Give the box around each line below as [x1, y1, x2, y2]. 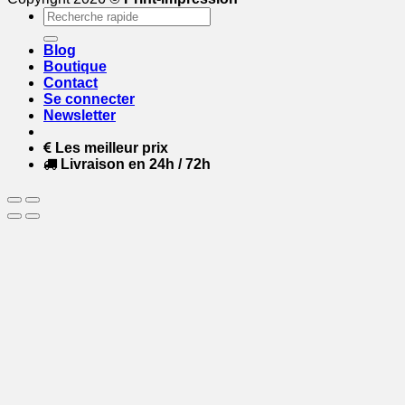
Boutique [43, 59, 107, 75]
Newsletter [43, 108, 116, 124]
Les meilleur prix [55, 140, 168, 156]
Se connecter [43, 91, 135, 108]
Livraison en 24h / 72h [61, 156, 211, 173]
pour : [42, 23, 79, 39]
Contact [43, 75, 98, 91]
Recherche [42, 6, 113, 23]
